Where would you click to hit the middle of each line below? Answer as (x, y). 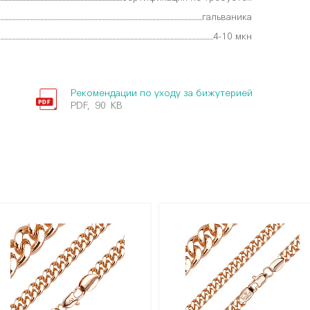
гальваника (227, 17)
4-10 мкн (232, 37)
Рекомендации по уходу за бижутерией (161, 93)
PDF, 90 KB (96, 106)
